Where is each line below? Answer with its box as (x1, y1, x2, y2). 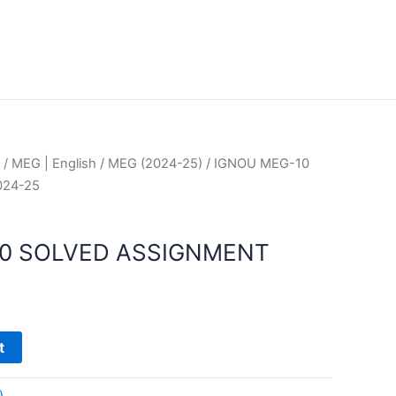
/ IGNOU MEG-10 (202, 156, 309, 171)
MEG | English (11, 156, 96, 171)
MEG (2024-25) (108, 156, 202, 171)
